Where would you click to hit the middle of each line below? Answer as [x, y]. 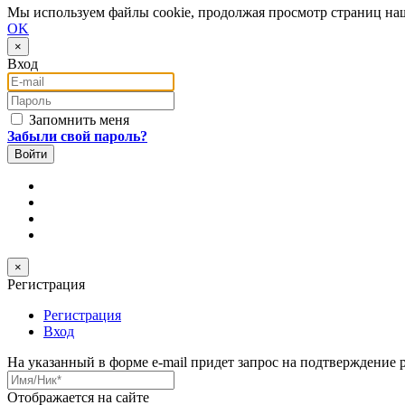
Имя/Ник [34, 377]
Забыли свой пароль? [77, 136]
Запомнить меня [77, 119]
